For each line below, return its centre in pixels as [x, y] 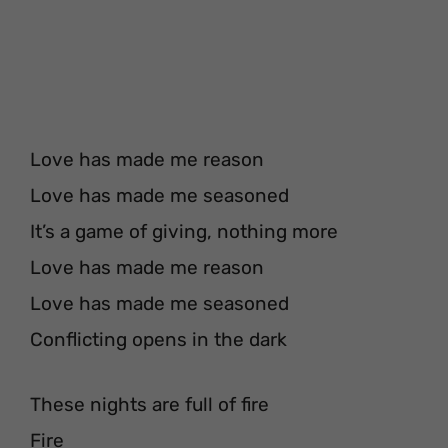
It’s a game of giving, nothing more [184, 231]
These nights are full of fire [149, 404]
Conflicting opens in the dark [158, 339]
